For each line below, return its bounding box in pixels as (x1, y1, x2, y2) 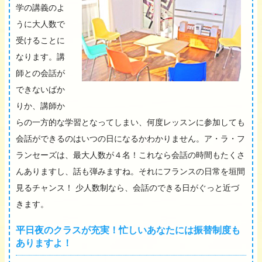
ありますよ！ (16, 235, 72, 249)
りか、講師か (16, 99, 65, 111)
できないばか (16, 82, 65, 95)
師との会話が (16, 66, 65, 78)
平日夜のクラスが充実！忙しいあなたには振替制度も (16, 222, 240, 236)
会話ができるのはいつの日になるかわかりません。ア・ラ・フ (16, 132, 245, 144)
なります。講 (16, 50, 65, 62)
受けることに (16, 33, 65, 46)
